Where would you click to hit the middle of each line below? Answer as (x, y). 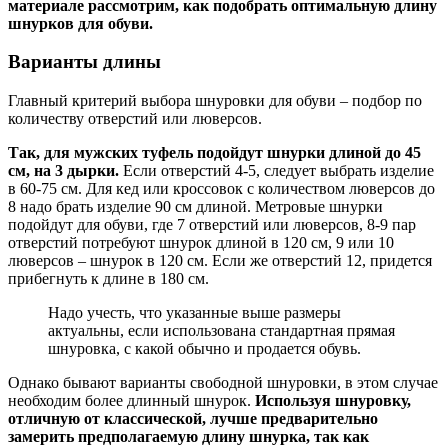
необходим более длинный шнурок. (131, 401)
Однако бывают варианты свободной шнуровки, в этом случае (223, 383)
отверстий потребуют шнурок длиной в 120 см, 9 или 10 (201, 243)
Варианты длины (84, 62)
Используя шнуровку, (333, 401)
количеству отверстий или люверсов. (135, 119)
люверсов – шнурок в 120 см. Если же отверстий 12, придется (220, 261)
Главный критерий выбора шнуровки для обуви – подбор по (215, 101)
